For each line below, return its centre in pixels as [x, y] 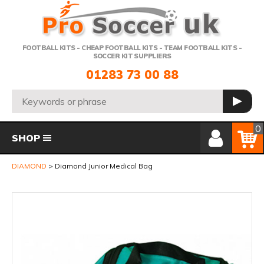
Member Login [230, 127]
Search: [28, 95]
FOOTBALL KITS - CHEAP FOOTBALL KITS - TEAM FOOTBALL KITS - [132, 48]
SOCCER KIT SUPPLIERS [132, 56]
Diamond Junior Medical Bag [104, 166]
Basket [248, 127]
